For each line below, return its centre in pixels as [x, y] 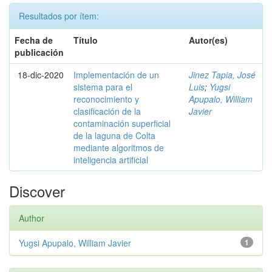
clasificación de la [107, 111]
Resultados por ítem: [59, 16]
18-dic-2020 [41, 75]
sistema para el [103, 87]
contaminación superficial [122, 123]
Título [86, 40]
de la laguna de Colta [114, 135]
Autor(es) [208, 40]
